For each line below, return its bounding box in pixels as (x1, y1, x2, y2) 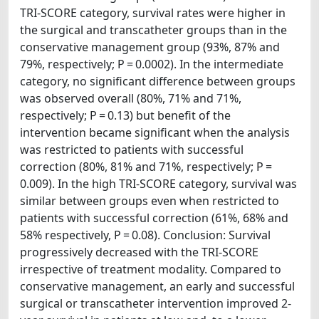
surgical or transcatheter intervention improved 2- (20, 296, 291, 311)
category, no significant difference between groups (20, 73, 296, 89)
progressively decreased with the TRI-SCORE (20, 244, 258, 260)
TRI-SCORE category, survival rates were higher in (20, 5, 286, 21)
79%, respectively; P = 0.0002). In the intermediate (20, 56, 283, 72)
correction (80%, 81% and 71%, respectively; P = (20, 159, 274, 174)
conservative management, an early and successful (20, 278, 295, 294)
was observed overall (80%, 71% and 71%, (20, 90, 241, 106)
